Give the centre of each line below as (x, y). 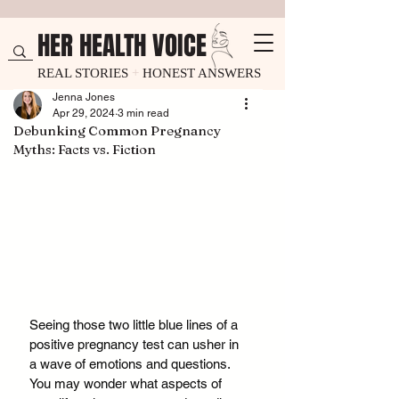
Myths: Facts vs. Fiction (85, 149)
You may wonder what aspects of (127, 384)
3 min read (143, 113)
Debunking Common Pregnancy (117, 130)
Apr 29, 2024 (84, 113)
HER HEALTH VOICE (122, 46)
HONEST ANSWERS (202, 73)
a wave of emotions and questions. (131, 364)
